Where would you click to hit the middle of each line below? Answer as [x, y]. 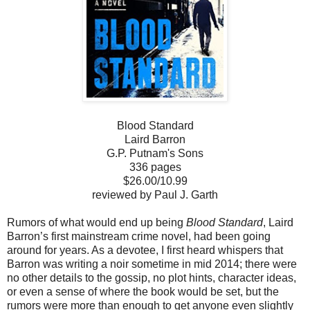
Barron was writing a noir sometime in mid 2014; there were [152, 264]
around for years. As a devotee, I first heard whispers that [145, 250]
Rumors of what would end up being [97, 222]
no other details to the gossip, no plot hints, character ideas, [152, 277]
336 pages [155, 167]
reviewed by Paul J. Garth [155, 194]
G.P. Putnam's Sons [155, 153]
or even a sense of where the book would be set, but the [143, 291]
